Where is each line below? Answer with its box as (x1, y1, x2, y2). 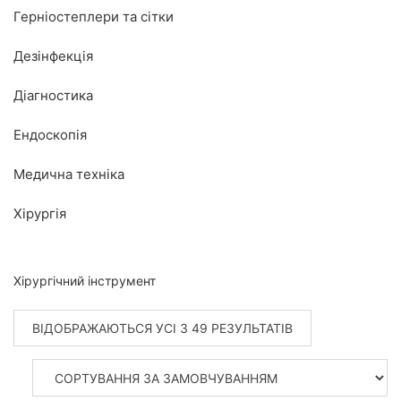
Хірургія (13, 205, 66, 223)
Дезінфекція (13, 47, 93, 65)
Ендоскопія (13, 126, 87, 144)
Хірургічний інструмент (13, 273, 156, 289)
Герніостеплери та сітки (13, 8, 174, 26)
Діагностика (13, 87, 93, 105)
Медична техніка (13, 166, 124, 183)
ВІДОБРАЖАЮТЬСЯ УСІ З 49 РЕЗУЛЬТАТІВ (32, 320, 293, 337)
